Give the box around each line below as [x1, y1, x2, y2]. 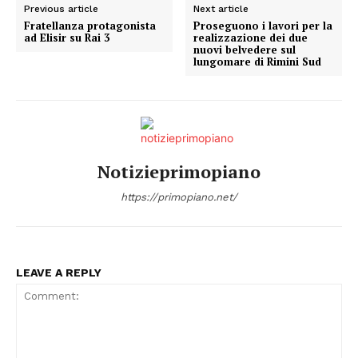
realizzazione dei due [193, 30, 308, 45]
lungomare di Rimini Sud [193, 54, 322, 69]
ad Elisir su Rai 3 [24, 30, 109, 45]
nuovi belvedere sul [193, 42, 296, 57]
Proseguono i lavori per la [193, 18, 333, 33]
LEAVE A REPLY [16, 265, 101, 279]
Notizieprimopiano [97, 159, 261, 183]
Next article [193, 2, 249, 14]
